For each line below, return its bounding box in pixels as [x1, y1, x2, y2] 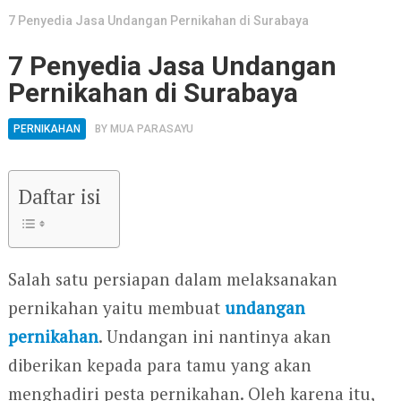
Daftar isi [17, 182, 101, 210]
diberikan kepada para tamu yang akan [7, 353, 311, 376]
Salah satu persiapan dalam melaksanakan [7, 267, 337, 290]
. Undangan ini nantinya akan [98, 324, 331, 347]
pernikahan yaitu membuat [7, 295, 225, 319]
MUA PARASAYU [109, 122, 193, 135]
